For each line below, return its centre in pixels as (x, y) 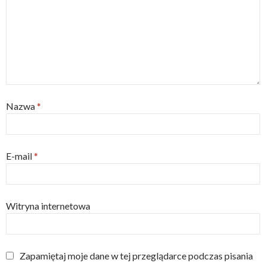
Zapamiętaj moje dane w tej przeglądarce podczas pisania (136, 256)
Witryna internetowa (48, 206)
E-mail (20, 156)
